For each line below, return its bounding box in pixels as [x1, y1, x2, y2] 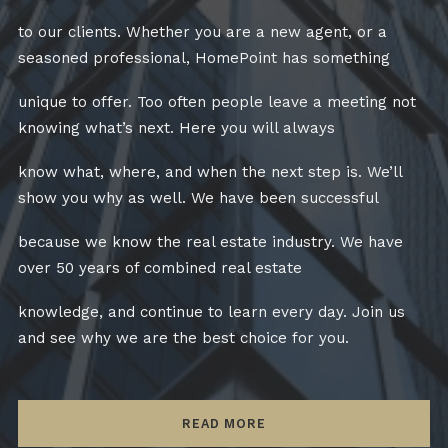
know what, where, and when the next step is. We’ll [18, 162, 402, 181]
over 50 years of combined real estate [18, 258, 302, 277]
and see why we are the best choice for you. [18, 328, 349, 347]
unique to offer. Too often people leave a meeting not [18, 92, 416, 111]
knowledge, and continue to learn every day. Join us [18, 302, 405, 321]
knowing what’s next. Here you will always [18, 118, 335, 137]
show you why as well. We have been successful [18, 188, 379, 207]
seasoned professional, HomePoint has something [18, 48, 390, 67]
